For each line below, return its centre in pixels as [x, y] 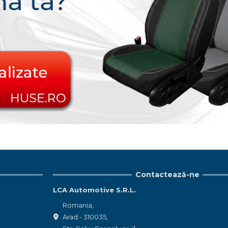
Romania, [78, 205]
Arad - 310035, [85, 217]
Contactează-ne [167, 175]
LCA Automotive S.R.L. [94, 190]
